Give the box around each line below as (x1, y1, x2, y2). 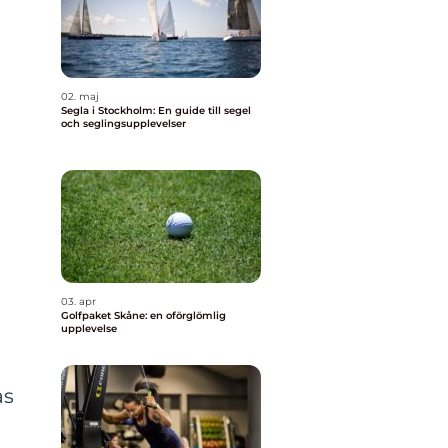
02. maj (61, 90, 99, 103)
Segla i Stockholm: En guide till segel (61, 104, 251, 117)
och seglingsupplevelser (61, 117, 186, 130)
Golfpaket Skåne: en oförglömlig (61, 309, 226, 322)
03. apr (61, 295, 96, 308)
